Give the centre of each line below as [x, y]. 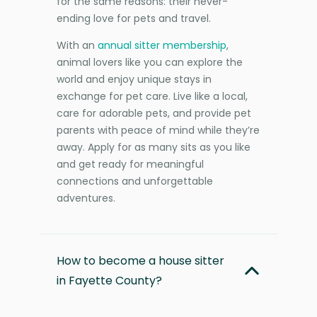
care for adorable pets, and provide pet [154, 113]
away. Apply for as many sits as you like [154, 147]
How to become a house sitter [140, 260]
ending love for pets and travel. [134, 18]
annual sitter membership [162, 45]
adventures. [86, 198]
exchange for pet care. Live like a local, [152, 96]
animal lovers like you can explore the [150, 62]
